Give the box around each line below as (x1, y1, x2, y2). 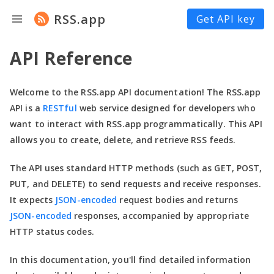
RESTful (42, 102, 77, 114)
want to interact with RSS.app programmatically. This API (10, 118, 262, 130)
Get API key (196, 12, 255, 26)
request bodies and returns (119, 194, 239, 206)
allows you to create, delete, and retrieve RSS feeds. (10, 134, 236, 146)
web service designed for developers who (79, 102, 256, 114)
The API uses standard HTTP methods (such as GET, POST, (10, 162, 262, 174)
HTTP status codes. (10, 226, 94, 237)
